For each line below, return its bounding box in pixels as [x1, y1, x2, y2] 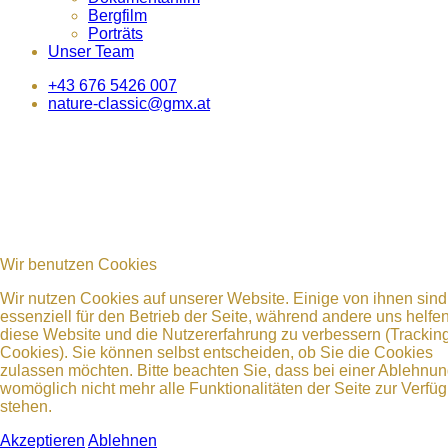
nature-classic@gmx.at [48, 94, 210, 112]
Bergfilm [88, 6, 147, 24]
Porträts [88, 24, 143, 42]
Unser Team [48, 42, 134, 60]
